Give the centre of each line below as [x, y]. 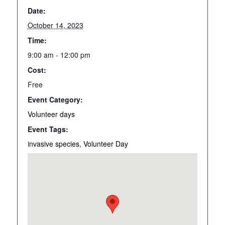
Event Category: [55, 99]
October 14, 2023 [55, 25]
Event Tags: [48, 129]
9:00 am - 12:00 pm [59, 54]
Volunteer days [51, 114]
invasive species [53, 143]
